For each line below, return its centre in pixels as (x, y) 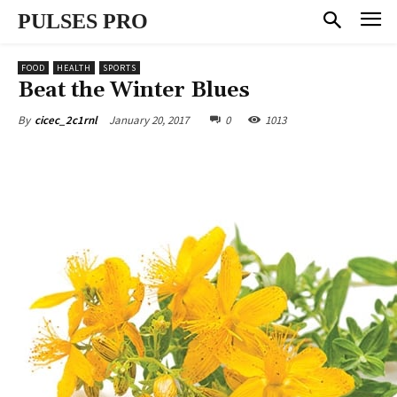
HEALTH (74, 67)
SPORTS (120, 67)
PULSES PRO (83, 21)
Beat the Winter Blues (134, 90)
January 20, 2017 (149, 120)
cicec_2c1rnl (66, 120)
